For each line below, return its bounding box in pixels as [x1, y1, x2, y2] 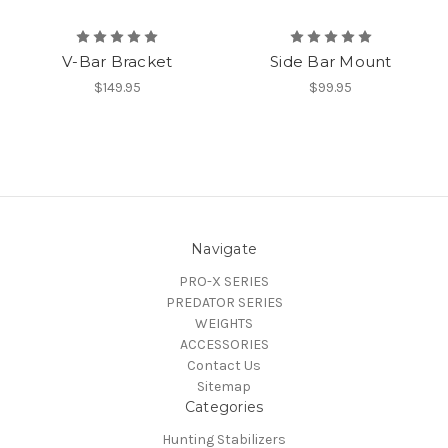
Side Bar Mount [270, 51, 392, 71]
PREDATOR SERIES [165, 293, 283, 311]
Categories [184, 397, 264, 416]
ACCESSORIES [179, 335, 269, 353]
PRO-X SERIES [179, 272, 269, 290]
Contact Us [187, 356, 261, 374]
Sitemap [197, 377, 251, 395]
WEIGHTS [195, 314, 253, 332]
